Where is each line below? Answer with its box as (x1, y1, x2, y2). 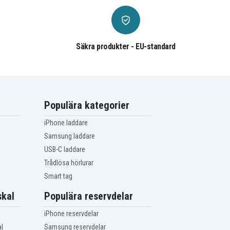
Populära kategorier (44, 99, 130, 112)
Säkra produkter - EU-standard (76, 42, 176, 52)
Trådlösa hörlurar (44, 159, 94, 167)
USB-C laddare (44, 145, 86, 154)
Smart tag (44, 172, 73, 181)
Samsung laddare (44, 132, 95, 141)
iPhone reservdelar (44, 209, 99, 218)
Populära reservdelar (44, 190, 133, 203)
